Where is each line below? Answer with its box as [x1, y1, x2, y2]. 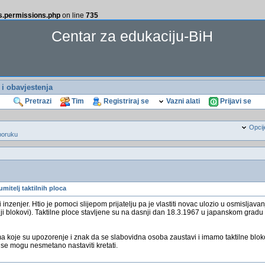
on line [60, 11, 86, 20]
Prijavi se [218, 97, 251, 106]
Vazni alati [164, 97, 200, 106]
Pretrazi [22, 97, 51, 106]
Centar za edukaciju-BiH [51, 28, 214, 44]
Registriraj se [101, 97, 149, 106]
